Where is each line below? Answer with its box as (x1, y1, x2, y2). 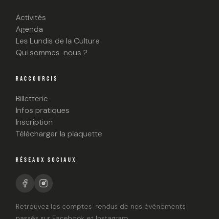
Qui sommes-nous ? (16, 47, 88, 58)
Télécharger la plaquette (16, 128, 102, 139)
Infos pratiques (16, 105, 69, 115)
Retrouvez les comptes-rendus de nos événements (16, 201, 186, 211)
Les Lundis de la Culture (16, 35, 100, 46)
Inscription (16, 116, 53, 127)
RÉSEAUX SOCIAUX (16, 155, 76, 164)
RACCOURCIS (16, 74, 59, 83)
